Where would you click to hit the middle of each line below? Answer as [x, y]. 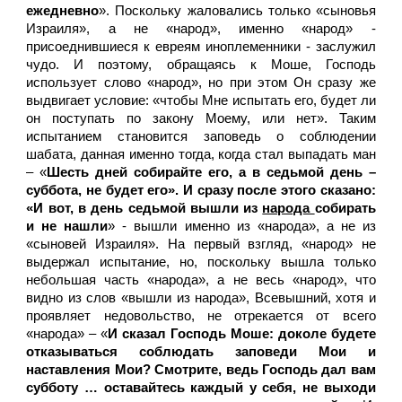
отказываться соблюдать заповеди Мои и [201, 352]
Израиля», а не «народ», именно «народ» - [201, 29]
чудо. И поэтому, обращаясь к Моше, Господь [201, 65]
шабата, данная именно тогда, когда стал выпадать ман [201, 154]
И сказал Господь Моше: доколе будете [242, 334]
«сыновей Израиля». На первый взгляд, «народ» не [201, 244]
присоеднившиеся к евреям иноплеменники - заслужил [201, 47]
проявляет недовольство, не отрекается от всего [201, 316]
